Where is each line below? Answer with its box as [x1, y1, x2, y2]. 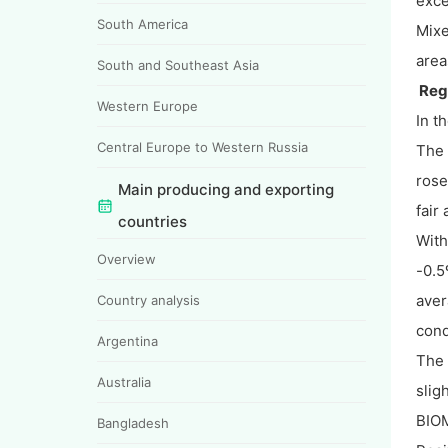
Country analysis [97, 291, 200, 308]
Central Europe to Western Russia [97, 138, 308, 155]
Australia [97, 373, 151, 390]
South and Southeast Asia [97, 56, 259, 73]
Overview [97, 250, 156, 267]
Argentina [97, 332, 158, 349]
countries [118, 211, 187, 231]
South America [97, 15, 188, 32]
